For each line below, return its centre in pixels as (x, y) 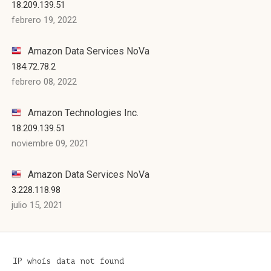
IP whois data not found (68, 261)
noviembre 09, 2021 (50, 143)
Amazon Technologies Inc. (82, 113)
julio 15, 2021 (37, 205)
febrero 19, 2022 (44, 20)
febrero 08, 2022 (44, 82)
